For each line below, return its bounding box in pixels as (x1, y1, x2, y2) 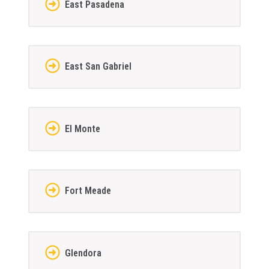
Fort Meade (64, 185, 111, 197)
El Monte (64, 122, 100, 134)
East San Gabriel (64, 61, 131, 73)
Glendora (64, 247, 101, 259)
